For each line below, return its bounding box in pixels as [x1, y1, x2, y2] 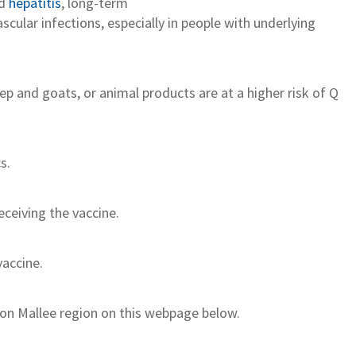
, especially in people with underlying [101, 13, 315, 32]
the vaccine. [46, 203, 119, 222]
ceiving [5, 203, 46, 222]
